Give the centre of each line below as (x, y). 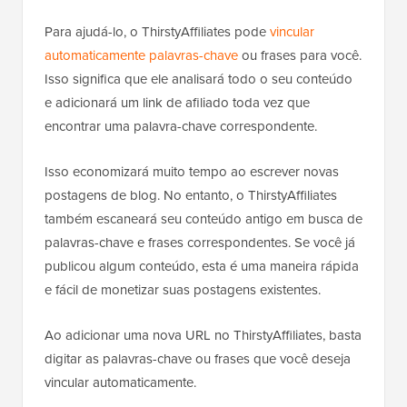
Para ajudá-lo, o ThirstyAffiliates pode (157, 31)
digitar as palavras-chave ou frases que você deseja (198, 358)
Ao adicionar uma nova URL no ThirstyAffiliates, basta (203, 335)
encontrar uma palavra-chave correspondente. (181, 126)
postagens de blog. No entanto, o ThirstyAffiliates (191, 195)
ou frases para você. (300, 55)
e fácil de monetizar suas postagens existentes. (183, 289)
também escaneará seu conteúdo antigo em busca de (203, 218)
